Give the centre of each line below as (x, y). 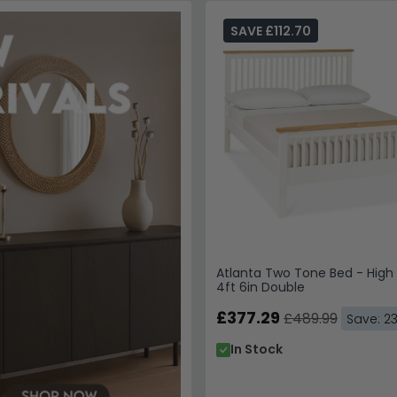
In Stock (256, 350)
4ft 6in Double (260, 288)
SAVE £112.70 (270, 31)
